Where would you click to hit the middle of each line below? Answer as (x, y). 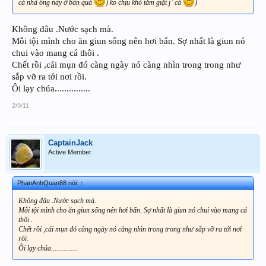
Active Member (70, 152)
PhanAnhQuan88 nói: (49, 183)
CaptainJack (70, 142)
